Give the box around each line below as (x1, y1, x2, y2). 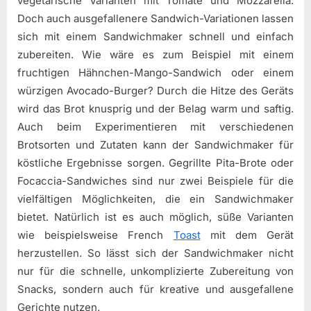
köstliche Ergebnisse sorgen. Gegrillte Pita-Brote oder (17, 155, 294, 169)
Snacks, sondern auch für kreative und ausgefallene (17, 282, 294, 296)
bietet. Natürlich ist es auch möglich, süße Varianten (17, 210, 294, 224)
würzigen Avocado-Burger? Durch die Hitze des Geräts (17, 83, 294, 97)
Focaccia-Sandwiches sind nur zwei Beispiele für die (17, 174, 294, 187)
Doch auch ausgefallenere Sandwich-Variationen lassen (17, 11, 294, 25)
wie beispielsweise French (17, 228, 174, 242)
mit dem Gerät (200, 228, 294, 242)
